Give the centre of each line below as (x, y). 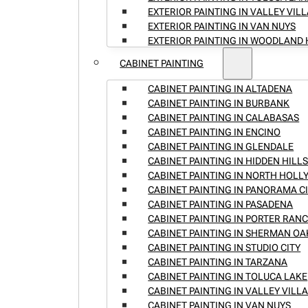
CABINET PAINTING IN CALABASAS (224, 117)
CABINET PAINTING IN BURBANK (219, 103)
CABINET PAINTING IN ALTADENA (220, 88)
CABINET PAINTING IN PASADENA (221, 204)
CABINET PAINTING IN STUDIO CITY (224, 247)
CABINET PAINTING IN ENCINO (214, 132)
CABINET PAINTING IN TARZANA (218, 262)
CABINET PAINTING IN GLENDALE (221, 146)
